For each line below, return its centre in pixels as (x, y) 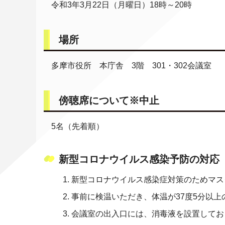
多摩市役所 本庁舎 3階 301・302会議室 (131, 66)
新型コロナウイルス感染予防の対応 (139, 159)
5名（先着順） (78, 126)
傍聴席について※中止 (109, 100)
